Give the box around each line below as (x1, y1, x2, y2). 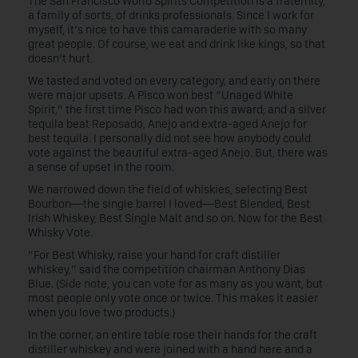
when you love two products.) (28, 305, 175, 320)
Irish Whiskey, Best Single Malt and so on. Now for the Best (28, 211, 323, 225)
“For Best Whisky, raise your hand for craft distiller (28, 248, 280, 262)
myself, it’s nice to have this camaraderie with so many (28, 22, 307, 37)
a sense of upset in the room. (28, 160, 174, 174)
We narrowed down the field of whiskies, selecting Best (28, 182, 308, 197)
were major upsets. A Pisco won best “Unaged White (28, 88, 293, 102)
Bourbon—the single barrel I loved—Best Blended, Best (28, 197, 310, 211)
